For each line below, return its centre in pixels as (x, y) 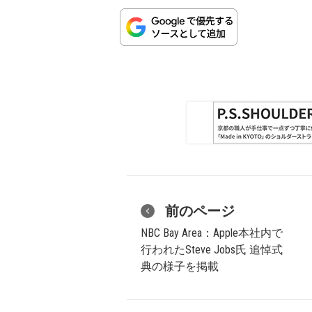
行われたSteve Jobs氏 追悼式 (212, 250)
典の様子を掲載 (180, 266)
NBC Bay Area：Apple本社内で (212, 233)
